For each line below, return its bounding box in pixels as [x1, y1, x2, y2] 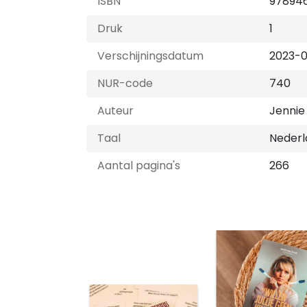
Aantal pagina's [97, 158, 180, 173]
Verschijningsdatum [97, 48, 204, 64]
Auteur [97, 103, 134, 119]
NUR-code [97, 75, 153, 91]
